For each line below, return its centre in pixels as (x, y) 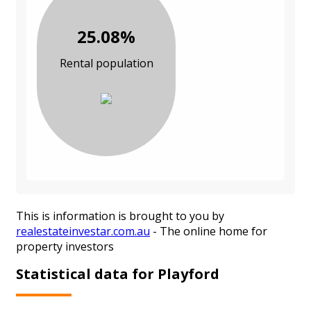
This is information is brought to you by (120, 216)
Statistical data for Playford (118, 274)
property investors (65, 247)
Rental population (106, 64)
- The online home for (209, 232)
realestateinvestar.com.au (83, 232)
